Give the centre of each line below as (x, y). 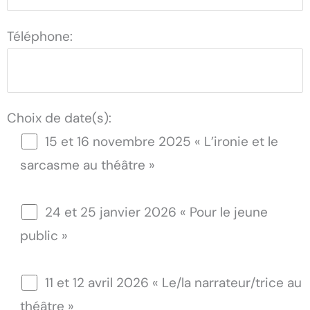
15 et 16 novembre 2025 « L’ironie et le (161, 142)
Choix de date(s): (59, 118)
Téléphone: (40, 36)
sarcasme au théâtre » (88, 165)
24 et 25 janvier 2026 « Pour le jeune (156, 212)
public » (44, 236)
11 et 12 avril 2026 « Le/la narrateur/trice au (173, 283)
